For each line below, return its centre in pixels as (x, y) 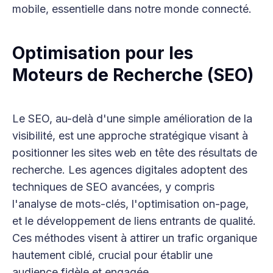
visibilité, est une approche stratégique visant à (130, 136)
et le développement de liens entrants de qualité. (134, 221)
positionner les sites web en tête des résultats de (135, 153)
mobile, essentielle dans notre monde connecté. (132, 9)
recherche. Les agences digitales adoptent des (130, 170)
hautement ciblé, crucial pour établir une (112, 255)
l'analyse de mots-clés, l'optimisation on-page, (130, 204)
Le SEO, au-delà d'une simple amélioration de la (132, 119)
